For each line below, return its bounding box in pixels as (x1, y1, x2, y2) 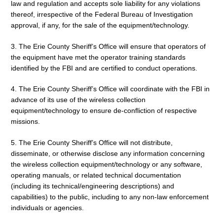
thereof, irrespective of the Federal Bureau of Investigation (11, 10, 193, 18)
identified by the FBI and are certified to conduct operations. (11, 64, 197, 72)
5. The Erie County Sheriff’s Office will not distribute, (11, 139, 173, 147)
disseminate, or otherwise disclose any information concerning (11, 149, 205, 158)
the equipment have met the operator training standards (11, 53, 185, 61)
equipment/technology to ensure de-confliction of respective (11, 107, 197, 115)
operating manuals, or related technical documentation (11, 171, 181, 180)
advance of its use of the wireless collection (11, 96, 146, 104)
